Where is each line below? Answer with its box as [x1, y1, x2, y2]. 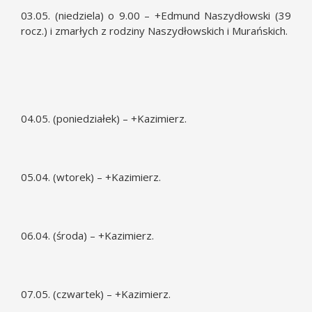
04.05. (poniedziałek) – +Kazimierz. [21, 111, 187, 125]
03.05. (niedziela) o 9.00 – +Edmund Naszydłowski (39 [21, 8, 291, 22]
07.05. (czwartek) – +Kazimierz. [21, 287, 171, 301]
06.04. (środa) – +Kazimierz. [21, 228, 154, 242]
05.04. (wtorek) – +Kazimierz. [21, 170, 161, 184]
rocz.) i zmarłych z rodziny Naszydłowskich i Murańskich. [21, 24, 288, 38]
